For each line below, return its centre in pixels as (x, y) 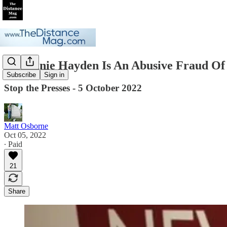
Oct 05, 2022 (25, 135)
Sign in (54, 75)
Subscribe (21, 75)
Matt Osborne (26, 126)
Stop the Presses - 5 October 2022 (73, 88)
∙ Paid (13, 144)
